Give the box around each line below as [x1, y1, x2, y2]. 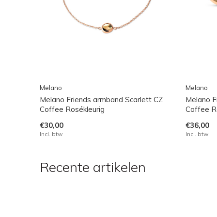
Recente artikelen [40, 158, 146, 175]
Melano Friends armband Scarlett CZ [40, 94, 163, 104]
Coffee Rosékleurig [40, 104, 105, 114]
